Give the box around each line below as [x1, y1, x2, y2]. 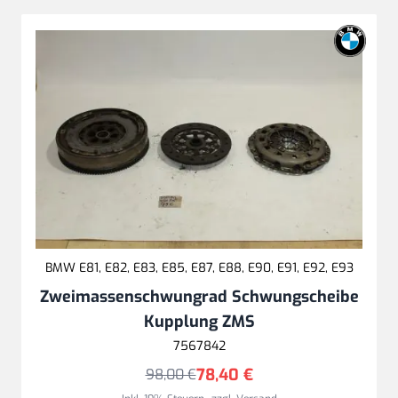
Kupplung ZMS [143, 310, 255, 332]
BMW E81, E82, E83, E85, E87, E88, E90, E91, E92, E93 [44, 259, 354, 276]
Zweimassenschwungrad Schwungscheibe [39, 285, 359, 307]
